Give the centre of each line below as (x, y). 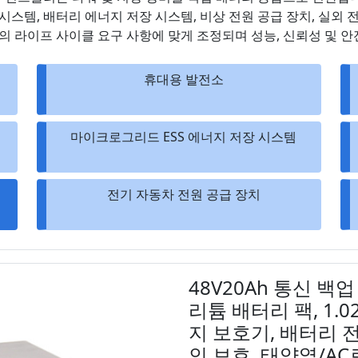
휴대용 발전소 (183, 79)
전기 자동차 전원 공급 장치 (183, 194)
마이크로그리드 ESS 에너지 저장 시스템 (183, 136)
